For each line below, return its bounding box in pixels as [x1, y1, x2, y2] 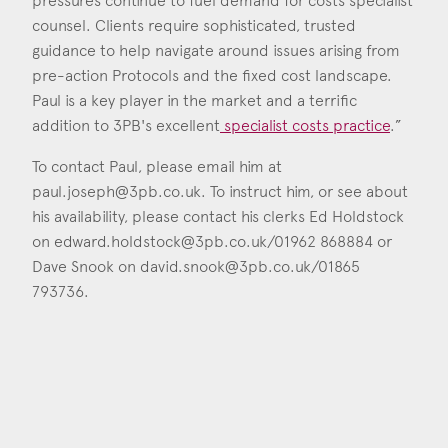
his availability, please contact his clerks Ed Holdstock [32, 206, 404, 226]
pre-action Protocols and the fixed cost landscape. [32, 65, 392, 85]
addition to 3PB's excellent [32, 115, 220, 135]
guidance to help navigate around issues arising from [32, 40, 400, 60]
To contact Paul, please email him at [32, 156, 282, 176]
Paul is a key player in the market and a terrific [32, 90, 357, 110]
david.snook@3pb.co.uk [140, 256, 311, 276]
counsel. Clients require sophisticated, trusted [32, 15, 356, 35]
